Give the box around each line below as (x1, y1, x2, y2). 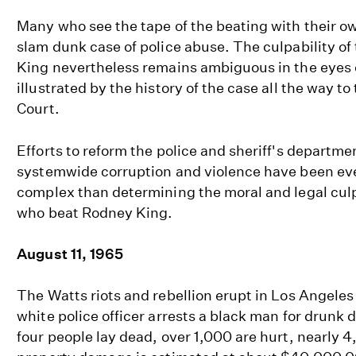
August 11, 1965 (17, 245, 124, 262)
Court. (17, 100, 60, 118)
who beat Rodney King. (17, 203, 173, 221)
